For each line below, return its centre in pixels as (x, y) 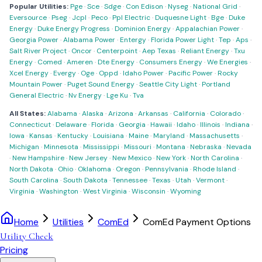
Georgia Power (34, 40)
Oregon (128, 169)
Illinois (210, 125)
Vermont (210, 180)
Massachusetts (215, 136)
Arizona (121, 113)
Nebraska (206, 147)
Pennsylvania (167, 169)
